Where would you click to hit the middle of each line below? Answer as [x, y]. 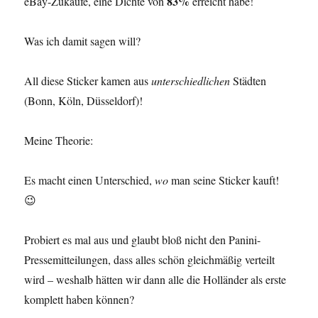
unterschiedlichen [191, 81]
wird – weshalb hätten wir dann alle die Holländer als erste [155, 280]
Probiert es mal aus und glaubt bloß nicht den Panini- [143, 240]
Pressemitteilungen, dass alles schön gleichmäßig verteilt [150, 260]
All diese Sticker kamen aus [88, 81]
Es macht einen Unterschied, [90, 180]
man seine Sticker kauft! [224, 180]
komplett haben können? [79, 300]
